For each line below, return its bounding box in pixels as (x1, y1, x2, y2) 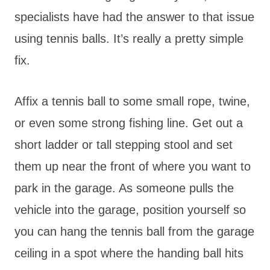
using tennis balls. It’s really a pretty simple (14, 31, 243, 45)
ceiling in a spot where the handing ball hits (14, 246, 243, 260)
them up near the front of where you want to (14, 159, 251, 173)
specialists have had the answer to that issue (14, 10, 254, 24)
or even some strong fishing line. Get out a (14, 116, 243, 130)
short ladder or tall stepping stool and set (14, 137, 233, 151)
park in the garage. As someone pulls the (14, 181, 234, 195)
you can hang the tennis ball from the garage (14, 224, 254, 238)
